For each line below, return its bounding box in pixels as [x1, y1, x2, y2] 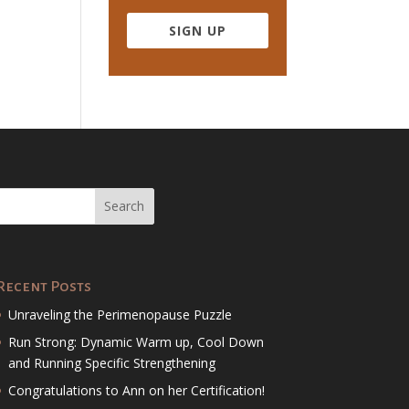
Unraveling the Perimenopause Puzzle [7, 305, 232, 323]
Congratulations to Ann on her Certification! [7, 381, 265, 399]
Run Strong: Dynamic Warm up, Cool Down [7, 332, 264, 351]
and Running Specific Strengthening [7, 353, 215, 372]
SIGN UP [168, 22, 226, 40]
